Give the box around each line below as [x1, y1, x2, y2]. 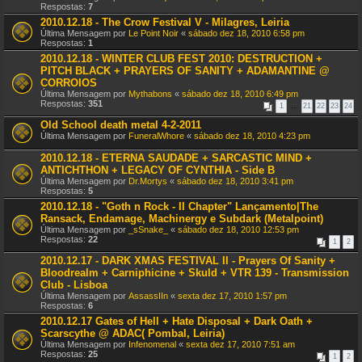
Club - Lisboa [40, 279, 107, 291]
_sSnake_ [128, 225, 168, 234]
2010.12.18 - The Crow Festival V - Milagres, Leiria [40, 16, 289, 28]
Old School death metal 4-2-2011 [40, 119, 201, 131]
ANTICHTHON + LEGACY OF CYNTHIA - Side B [40, 164, 275, 176]
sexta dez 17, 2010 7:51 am [186, 339, 295, 349]
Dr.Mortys [128, 176, 167, 186]
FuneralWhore [128, 131, 184, 141]
